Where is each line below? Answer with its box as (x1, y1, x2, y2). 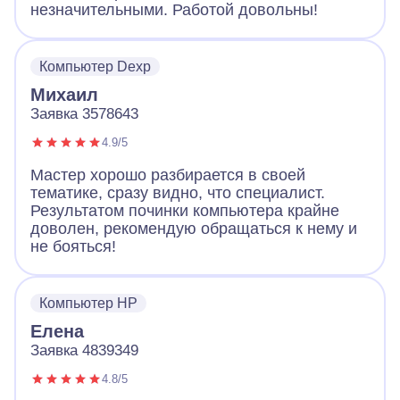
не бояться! (30, 237, 116, 255)
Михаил (30, 84, 98, 104)
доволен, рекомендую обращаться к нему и (30, 219, 357, 237)
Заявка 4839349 (30, 341, 138, 359)
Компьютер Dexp (39, 58, 151, 74)
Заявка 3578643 (30, 104, 138, 122)
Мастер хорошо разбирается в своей (30, 165, 305, 184)
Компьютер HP (39, 295, 137, 311)
